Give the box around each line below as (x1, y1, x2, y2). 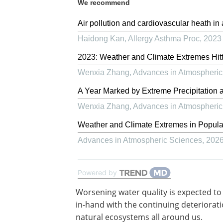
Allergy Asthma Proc (128, 34, 200, 43)
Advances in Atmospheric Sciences (78, 136, 202, 144)
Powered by (78, 168, 117, 177)
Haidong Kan (78, 34, 124, 43)
